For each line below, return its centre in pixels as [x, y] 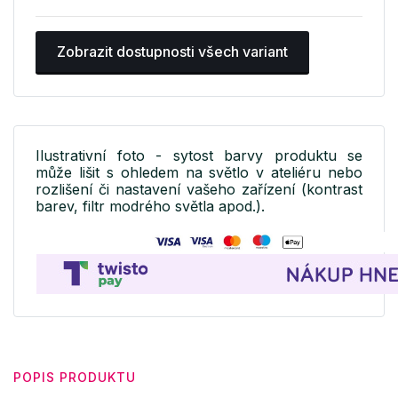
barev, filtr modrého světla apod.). [150, 207]
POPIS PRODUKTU [75, 378]
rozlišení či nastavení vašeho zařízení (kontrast [199, 190]
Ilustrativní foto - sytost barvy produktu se [199, 156]
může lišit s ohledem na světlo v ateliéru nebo [199, 173]
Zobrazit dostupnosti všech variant [172, 52]
